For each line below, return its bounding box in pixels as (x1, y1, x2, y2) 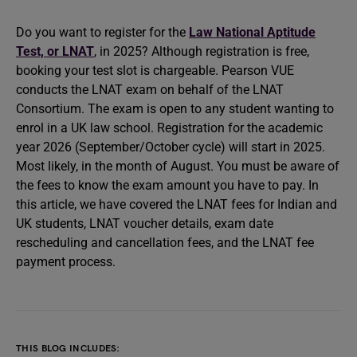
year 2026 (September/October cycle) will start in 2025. (16, 139, 325, 155)
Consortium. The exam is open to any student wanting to (16, 101, 334, 116)
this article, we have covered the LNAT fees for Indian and (16, 197, 337, 212)
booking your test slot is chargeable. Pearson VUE (16, 63, 294, 78)
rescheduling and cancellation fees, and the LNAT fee (16, 235, 314, 250)
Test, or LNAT (16, 44, 94, 59)
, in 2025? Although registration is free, (94, 44, 309, 59)
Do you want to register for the (16, 25, 189, 40)
